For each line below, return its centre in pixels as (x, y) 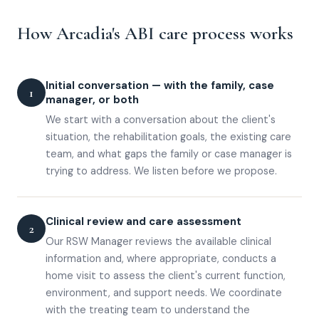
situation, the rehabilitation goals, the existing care (168, 137)
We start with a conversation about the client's (161, 120)
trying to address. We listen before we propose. (161, 171)
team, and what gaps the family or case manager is (169, 154)
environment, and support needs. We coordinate (164, 293)
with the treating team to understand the (148, 310)
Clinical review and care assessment (143, 222)
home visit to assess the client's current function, (166, 276)
